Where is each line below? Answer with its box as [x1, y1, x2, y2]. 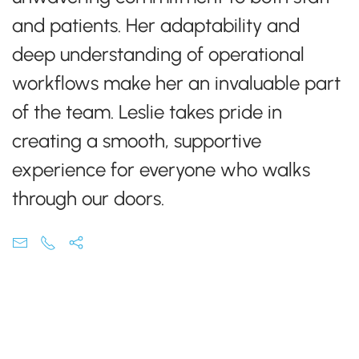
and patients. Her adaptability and [12, 14, 300, 37]
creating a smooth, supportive [12, 129, 261, 152]
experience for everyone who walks [12, 158, 310, 181]
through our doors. [12, 187, 164, 210]
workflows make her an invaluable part [12, 71, 341, 95]
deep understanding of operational [12, 42, 305, 66]
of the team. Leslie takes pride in [12, 100, 282, 123]
